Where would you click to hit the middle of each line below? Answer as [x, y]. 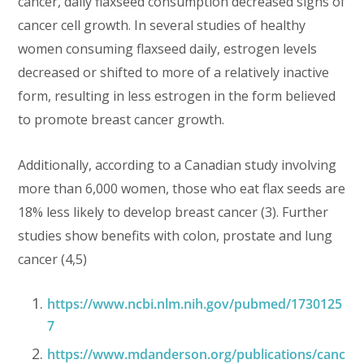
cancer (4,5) [53, 260]
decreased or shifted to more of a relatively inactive [174, 73]
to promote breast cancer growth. [121, 120]
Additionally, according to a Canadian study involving [178, 165]
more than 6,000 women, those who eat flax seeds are [182, 189]
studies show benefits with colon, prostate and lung [175, 236]
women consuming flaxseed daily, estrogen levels [168, 49]
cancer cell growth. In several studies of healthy [162, 26]
